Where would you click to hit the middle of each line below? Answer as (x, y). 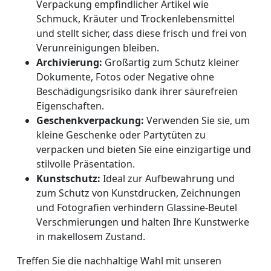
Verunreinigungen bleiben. (98, 48)
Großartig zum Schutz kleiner (171, 63)
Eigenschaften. (70, 106)
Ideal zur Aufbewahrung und (168, 179)
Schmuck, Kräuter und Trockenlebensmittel (135, 19)
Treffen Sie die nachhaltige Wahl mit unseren (119, 261)
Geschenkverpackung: (90, 121)
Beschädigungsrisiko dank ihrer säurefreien (137, 92)
